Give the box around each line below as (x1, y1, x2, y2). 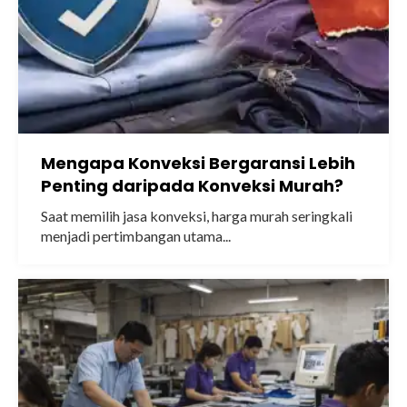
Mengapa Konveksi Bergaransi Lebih (41, 152, 355, 174)
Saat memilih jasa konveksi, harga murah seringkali (41, 207, 352, 224)
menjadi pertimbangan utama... (41, 227, 231, 244)
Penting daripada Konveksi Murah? (41, 174, 343, 197)
